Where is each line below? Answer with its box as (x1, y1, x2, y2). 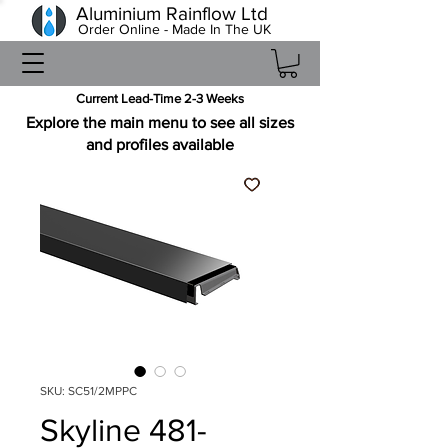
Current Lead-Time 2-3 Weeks (75, 90, 244, 106)
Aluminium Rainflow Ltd (76, 3, 268, 24)
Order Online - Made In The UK (77, 21, 271, 37)
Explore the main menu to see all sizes (26, 113, 294, 131)
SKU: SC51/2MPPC (40, 383, 137, 398)
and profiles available (86, 135, 234, 153)
